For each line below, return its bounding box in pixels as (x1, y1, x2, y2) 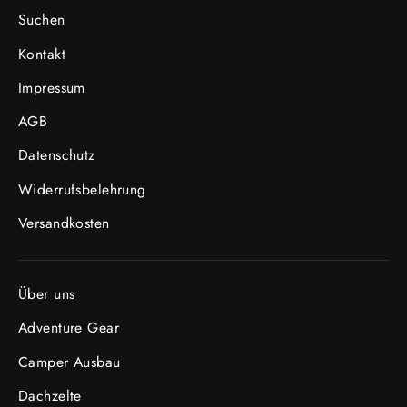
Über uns (18, 283, 75, 305)
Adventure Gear (18, 317, 119, 339)
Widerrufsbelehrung (18, 178, 146, 200)
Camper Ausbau (18, 351, 121, 372)
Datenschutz (18, 144, 95, 166)
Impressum (18, 76, 85, 98)
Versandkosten (18, 212, 110, 233)
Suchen (18, 9, 65, 31)
